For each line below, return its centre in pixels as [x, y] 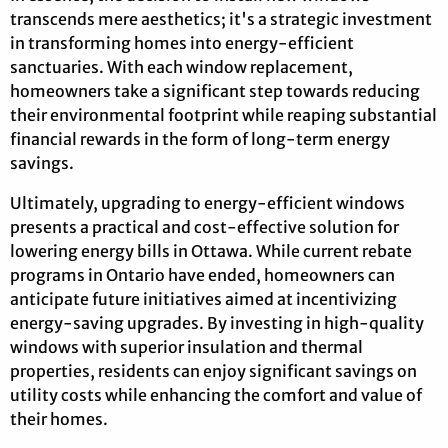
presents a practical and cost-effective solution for [204, 227]
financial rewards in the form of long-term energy [200, 139]
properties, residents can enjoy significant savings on [213, 371]
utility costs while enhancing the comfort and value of [216, 395]
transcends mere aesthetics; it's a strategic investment [221, 19]
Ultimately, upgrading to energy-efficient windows [207, 203]
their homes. [59, 419]
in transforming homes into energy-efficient [182, 43]
